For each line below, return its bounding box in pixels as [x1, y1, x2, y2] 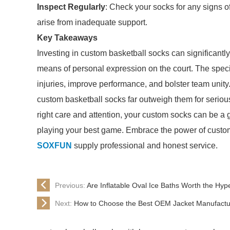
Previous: [55, 181, 87, 189]
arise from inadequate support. [37, 18, 147, 27]
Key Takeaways [37, 33, 98, 42]
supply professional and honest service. [72, 141, 218, 150]
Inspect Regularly [37, 3, 105, 11]
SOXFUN [37, 141, 72, 150]
